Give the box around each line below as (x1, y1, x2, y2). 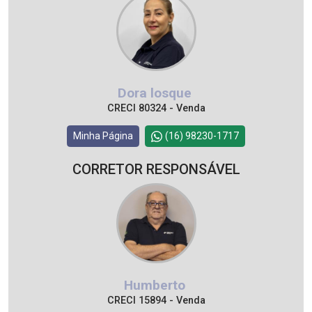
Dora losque (117, 85, 195, 101)
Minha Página (73, 130, 133, 141)
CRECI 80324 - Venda (107, 102, 205, 114)
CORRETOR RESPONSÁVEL (72, 161, 240, 178)
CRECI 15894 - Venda (107, 295, 205, 306)
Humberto (123, 277, 189, 293)
